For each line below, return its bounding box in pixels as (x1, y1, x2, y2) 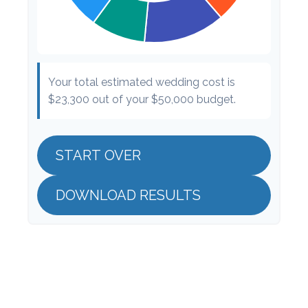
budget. (194, 93, 236, 106)
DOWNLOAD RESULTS (56, 187, 201, 203)
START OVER (56, 147, 141, 164)
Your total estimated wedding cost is (48, 76, 235, 89)
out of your (89, 93, 151, 106)
